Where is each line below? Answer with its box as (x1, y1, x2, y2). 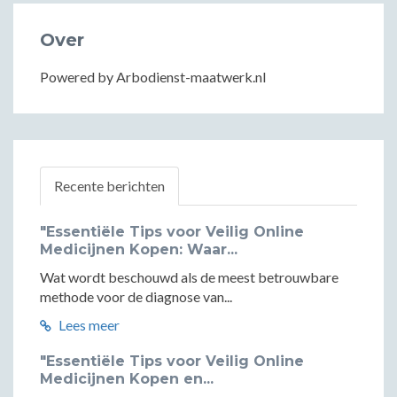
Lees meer (56, 316, 120, 333)
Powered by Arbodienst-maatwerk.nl (40, 68, 266, 85)
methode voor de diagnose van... (40, 288, 232, 305)
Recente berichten (54, 177, 165, 194)
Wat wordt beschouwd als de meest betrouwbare (40, 269, 339, 285)
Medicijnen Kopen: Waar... (40, 241, 237, 258)
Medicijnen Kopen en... (40, 370, 214, 387)
